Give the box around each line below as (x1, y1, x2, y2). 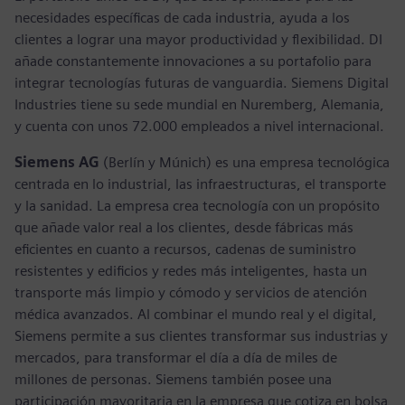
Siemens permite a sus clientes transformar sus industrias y (14, 326, 388, 344)
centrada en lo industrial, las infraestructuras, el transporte (14, 174, 386, 193)
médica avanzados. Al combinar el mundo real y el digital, (14, 305, 377, 323)
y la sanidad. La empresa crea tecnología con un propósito (14, 196, 380, 214)
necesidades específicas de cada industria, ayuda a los (14, 8, 350, 26)
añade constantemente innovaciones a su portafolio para (14, 52, 372, 70)
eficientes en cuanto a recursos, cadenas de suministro (14, 240, 356, 258)
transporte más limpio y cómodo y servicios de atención (14, 283, 367, 301)
